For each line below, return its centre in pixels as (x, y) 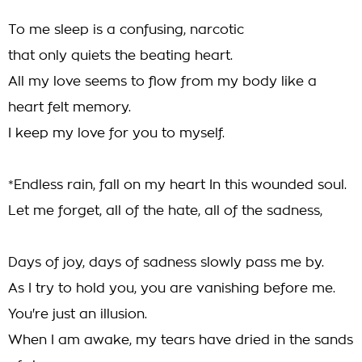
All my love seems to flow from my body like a (162, 82)
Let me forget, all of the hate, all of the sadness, (165, 211)
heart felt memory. (69, 107)
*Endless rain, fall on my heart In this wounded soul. (177, 185)
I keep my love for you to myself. (116, 133)
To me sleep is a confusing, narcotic (126, 30)
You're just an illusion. (78, 314)
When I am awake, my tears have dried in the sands (181, 340)
